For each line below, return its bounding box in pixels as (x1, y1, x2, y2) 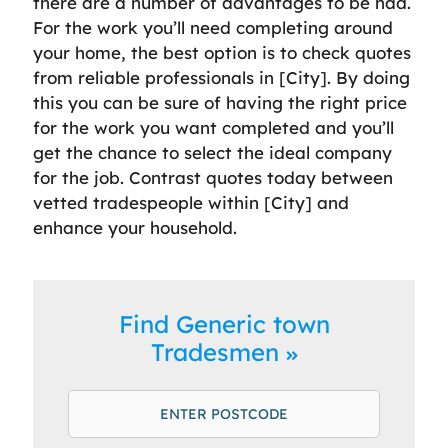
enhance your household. (33, 216, 237, 238)
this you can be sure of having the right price (33, 91, 407, 113)
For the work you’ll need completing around (33, 16, 393, 38)
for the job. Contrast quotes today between (33, 166, 393, 188)
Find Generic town (118, 308, 330, 339)
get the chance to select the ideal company (33, 141, 392, 163)
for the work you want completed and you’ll (33, 116, 394, 138)
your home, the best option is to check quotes (33, 41, 411, 63)
